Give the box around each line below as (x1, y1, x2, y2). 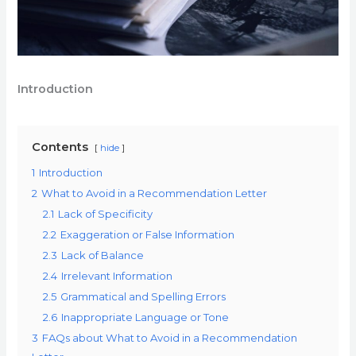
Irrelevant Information (61, 269, 173, 283)
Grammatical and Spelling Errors (60, 290, 226, 304)
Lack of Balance (61, 249, 145, 262)
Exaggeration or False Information (60, 228, 235, 242)
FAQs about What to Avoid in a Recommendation (42, 331, 298, 345)
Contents (32, 140, 89, 155)
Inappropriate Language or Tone (61, 311, 230, 324)
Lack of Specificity (58, 207, 153, 221)
